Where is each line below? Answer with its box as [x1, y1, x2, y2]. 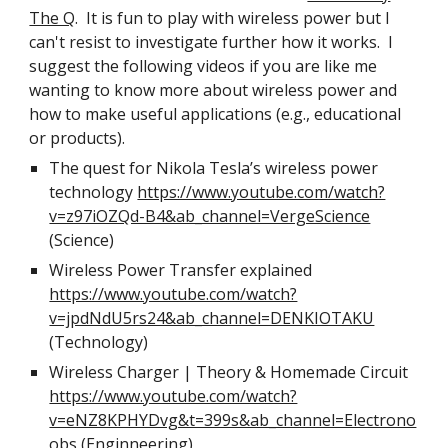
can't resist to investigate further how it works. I [29, 31, 394, 53]
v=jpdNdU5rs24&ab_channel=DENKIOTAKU [49, 307, 375, 329]
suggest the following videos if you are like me [29, 55, 378, 77]
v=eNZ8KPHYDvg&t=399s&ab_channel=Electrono [49, 409, 417, 431]
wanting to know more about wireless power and [29, 79, 398, 101]
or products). [29, 127, 126, 149]
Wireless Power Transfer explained [49, 259, 313, 281]
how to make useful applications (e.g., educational [29, 103, 402, 125]
